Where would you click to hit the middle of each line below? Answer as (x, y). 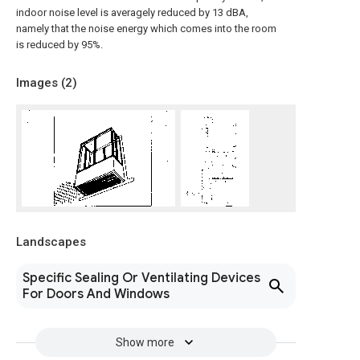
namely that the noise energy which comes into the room (146, 29)
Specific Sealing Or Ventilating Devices (141, 278)
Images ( (41, 83)
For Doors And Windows (96, 294)
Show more (145, 342)
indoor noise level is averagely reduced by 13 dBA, (132, 12)
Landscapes (51, 242)
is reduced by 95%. (59, 45)
